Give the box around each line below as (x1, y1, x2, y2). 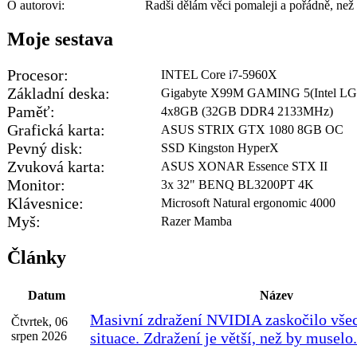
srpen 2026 (11, 329, 67, 343)
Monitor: (7, 176, 65, 194)
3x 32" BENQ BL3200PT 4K (161, 178, 314, 192)
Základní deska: (7, 84, 110, 103)
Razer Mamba (161, 214, 232, 229)
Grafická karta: (7, 121, 105, 139)
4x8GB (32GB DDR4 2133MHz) (161, 104, 333, 119)
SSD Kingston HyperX (161, 141, 279, 155)
